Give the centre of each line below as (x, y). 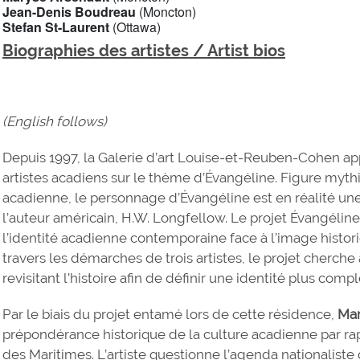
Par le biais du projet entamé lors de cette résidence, (170, 314)
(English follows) (55, 121)
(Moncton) (168, 11)
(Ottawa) (135, 27)
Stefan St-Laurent (56, 27)
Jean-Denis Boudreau (71, 11)
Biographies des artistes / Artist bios (144, 50)
